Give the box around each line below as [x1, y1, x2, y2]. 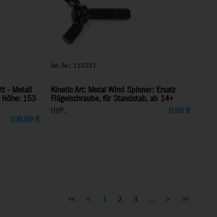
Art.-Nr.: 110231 [50, 61, 96, 71]
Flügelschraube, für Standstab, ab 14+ [50, 93, 173, 105]
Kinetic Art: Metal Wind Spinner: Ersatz [50, 85, 175, 96]
